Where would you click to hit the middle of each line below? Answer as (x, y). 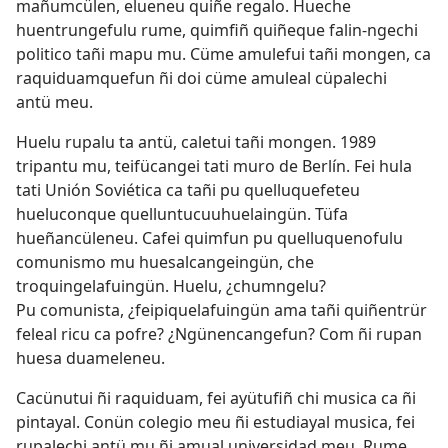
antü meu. (54, 102)
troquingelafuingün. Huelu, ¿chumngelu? (171, 286)
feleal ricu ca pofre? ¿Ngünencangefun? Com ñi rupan (219, 334)
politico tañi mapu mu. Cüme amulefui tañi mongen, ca (223, 54)
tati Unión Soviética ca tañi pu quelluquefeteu (188, 190)
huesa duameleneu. (90, 358)
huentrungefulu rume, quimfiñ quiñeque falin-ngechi (217, 30)
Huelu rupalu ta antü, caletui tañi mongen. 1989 (196, 142)
